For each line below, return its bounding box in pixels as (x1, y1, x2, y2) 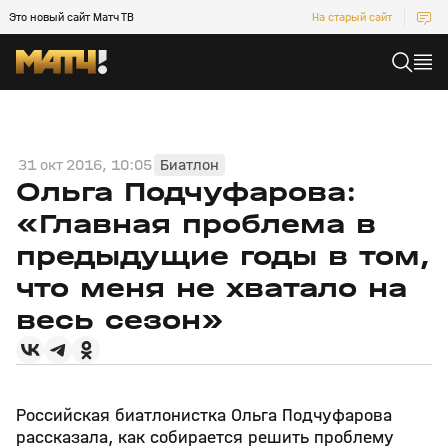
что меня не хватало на (16, 272, 407, 304)
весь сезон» (16, 304, 224, 336)
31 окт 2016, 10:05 (18, 155, 152, 174)
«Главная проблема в (16, 208, 376, 240)
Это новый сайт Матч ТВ (9, 10, 134, 24)
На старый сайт (312, 10, 392, 24)
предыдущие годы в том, (16, 240, 429, 272)
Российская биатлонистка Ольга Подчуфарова (16, 405, 392, 426)
